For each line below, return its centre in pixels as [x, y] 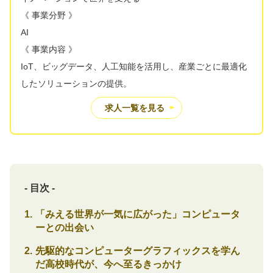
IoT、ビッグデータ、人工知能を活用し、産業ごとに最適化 [134, 66]
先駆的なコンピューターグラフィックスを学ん [137, 250]
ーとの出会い [64, 227]
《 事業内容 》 [49, 49]
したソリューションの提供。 [76, 83]
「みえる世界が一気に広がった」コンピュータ [137, 214]
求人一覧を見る [135, 108]
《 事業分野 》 [49, 15]
